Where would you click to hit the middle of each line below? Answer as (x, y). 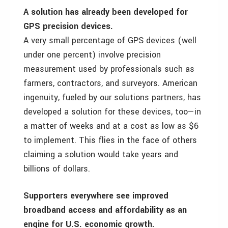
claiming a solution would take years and (101, 154)
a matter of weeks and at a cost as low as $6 (111, 126)
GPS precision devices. (68, 26)
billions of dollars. (57, 169)
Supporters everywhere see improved (96, 196)
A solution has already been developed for (106, 12)
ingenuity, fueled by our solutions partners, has (112, 97)
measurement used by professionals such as (109, 69)
